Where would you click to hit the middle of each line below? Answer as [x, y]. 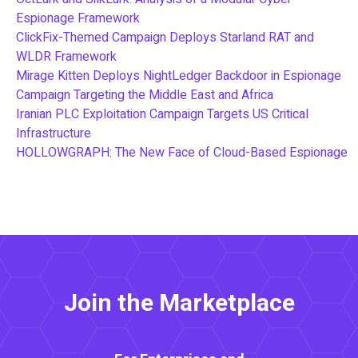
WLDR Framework [66, 56]
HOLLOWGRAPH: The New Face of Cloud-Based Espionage [182, 152]
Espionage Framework [78, 18]
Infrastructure [54, 133]
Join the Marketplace [179, 303]
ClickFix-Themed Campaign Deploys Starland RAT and [165, 37]
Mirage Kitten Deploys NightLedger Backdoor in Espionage [179, 76]
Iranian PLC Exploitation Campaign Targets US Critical [162, 114]
